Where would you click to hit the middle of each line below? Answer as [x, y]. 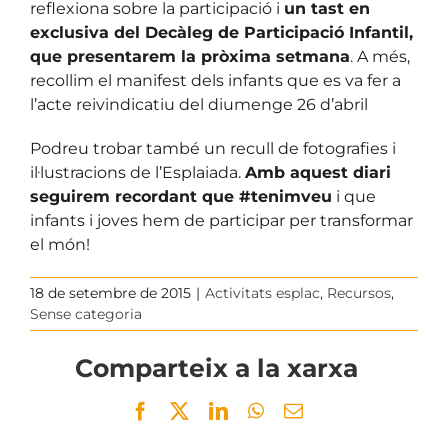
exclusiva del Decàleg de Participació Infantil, [221, 32]
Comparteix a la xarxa [216, 367]
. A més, [380, 56]
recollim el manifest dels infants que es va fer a [215, 80]
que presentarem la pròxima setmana [190, 56]
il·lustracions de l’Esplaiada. [137, 172]
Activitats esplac [262, 292]
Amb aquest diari [318, 172]
